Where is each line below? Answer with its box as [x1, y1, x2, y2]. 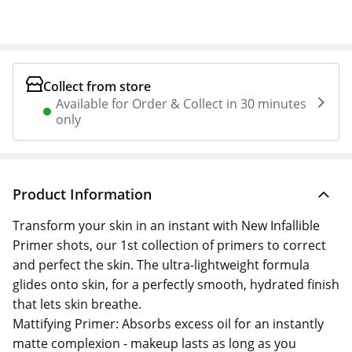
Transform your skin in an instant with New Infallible [13, 217, 320, 234]
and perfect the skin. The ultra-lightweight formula [13, 256, 310, 273]
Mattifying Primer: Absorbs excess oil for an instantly [13, 315, 324, 332]
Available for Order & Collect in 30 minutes [56, 95, 307, 112]
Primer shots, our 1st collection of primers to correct [13, 236, 326, 254]
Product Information [13, 185, 152, 203]
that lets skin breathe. [13, 295, 141, 313]
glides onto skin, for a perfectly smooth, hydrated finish [13, 276, 339, 293]
